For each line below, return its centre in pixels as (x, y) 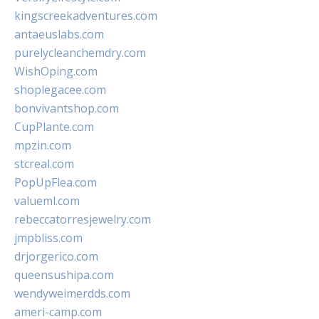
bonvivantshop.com (67, 108)
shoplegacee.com (60, 90)
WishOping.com (56, 71)
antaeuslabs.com (59, 34)
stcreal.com (44, 164)
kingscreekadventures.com (86, 16)
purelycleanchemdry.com (80, 53)
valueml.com (47, 201)
